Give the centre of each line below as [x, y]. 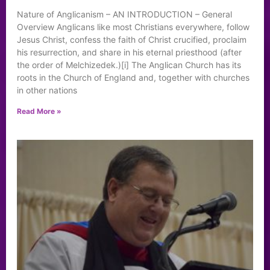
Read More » [39, 111]
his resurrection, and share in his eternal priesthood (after [129, 52]
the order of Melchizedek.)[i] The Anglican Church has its [129, 65]
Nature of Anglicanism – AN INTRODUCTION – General [124, 14]
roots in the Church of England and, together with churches [133, 78]
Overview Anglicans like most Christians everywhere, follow [133, 27]
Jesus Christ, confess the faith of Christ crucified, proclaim [132, 40]
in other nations [47, 90]
